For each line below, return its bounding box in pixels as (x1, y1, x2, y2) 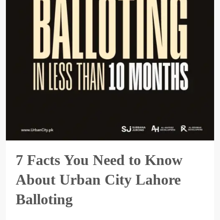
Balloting (16, 191, 73, 207)
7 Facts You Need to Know (16, 152, 183, 168)
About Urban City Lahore (16, 171, 181, 188)
